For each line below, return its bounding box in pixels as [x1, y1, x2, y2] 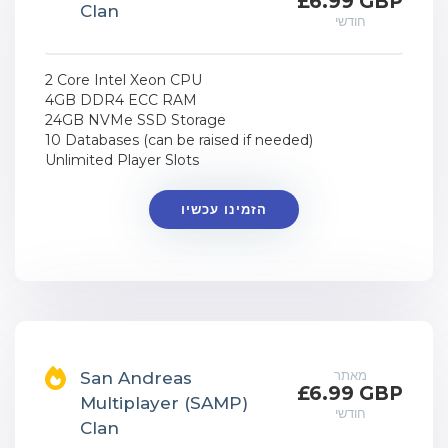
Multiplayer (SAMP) [80, 393, 248, 413]
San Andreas [80, 368, 192, 388]
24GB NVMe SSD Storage [45, 111, 226, 129]
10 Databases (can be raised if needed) [45, 131, 313, 149]
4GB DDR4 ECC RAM [45, 91, 197, 109]
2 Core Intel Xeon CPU [45, 71, 202, 89]
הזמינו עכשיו [180, 201, 267, 217]
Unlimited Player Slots [45, 151, 199, 169]
